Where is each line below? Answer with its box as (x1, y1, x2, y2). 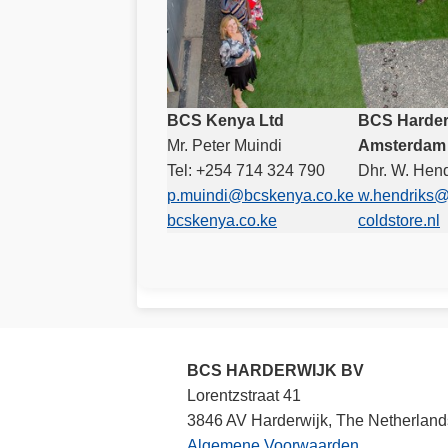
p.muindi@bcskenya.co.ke (167, 186, 358, 204)
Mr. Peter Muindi (167, 136, 282, 154)
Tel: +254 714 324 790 (167, 161, 325, 179)
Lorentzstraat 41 (187, 386, 301, 404)
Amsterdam (358, 136, 446, 154)
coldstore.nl (358, 211, 440, 229)
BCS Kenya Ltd (167, 111, 316, 129)
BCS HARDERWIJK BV (187, 361, 364, 379)
